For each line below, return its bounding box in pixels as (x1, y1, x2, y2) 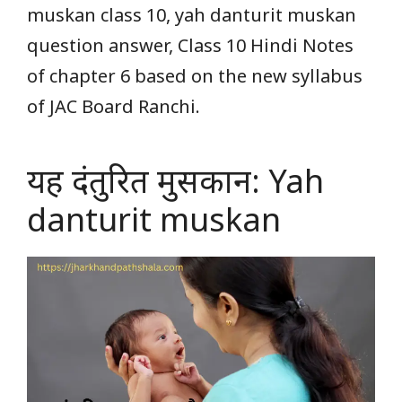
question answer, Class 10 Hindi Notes (27, 33, 354, 58)
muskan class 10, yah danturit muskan (27, 3, 356, 28)
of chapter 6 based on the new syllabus (27, 64, 363, 89)
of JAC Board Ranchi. (27, 94, 200, 119)
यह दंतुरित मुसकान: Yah (27, 159, 324, 204)
